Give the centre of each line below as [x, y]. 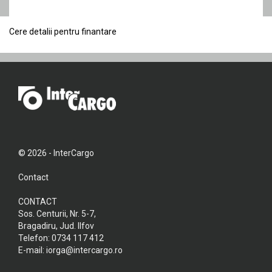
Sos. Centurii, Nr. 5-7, [57, 213]
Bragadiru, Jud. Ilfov [56, 226]
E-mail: [32, 250]
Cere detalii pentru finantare [63, 31]
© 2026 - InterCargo [56, 153]
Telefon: [35, 238]
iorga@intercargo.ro [84, 250]
